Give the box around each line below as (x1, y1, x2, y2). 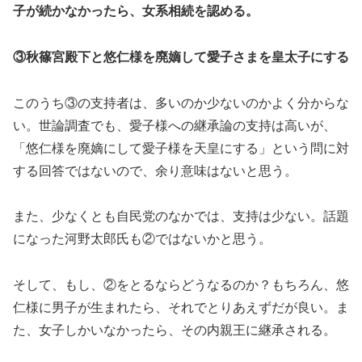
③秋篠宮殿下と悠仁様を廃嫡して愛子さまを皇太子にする (13, 49, 349, 64)
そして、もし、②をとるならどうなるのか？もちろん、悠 (13, 278, 349, 293)
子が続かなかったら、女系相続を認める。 (13, 4, 259, 19)
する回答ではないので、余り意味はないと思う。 (13, 163, 297, 178)
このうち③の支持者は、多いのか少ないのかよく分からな (13, 95, 349, 110)
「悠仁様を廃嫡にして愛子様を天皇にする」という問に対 (13, 141, 349, 155)
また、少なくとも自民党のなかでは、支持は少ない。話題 (13, 209, 349, 224)
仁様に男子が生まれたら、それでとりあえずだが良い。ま (13, 301, 349, 315)
